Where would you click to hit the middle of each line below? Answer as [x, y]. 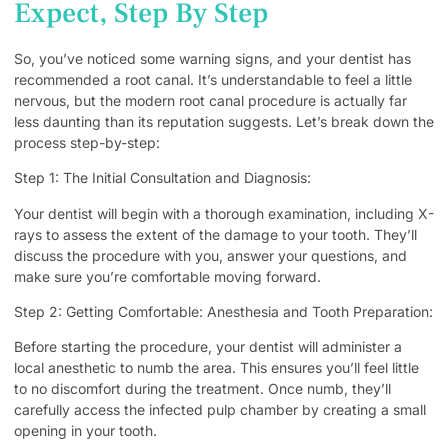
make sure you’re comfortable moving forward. [167, 276]
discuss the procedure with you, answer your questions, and [210, 255]
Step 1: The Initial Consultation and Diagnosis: [162, 178]
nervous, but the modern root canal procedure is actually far [210, 100]
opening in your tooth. [85, 431]
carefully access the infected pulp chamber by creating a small [220, 410]
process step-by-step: [87, 142]
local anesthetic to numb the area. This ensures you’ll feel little [216, 368]
